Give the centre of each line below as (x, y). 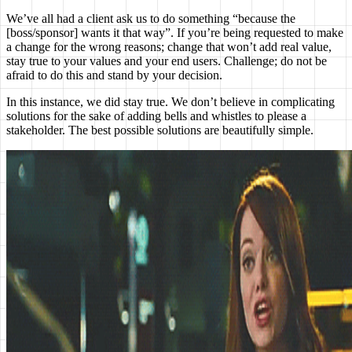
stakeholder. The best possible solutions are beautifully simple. (160, 130)
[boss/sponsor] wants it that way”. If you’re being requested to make (175, 33)
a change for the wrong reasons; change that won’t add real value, (169, 47)
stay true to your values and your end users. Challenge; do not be (167, 61)
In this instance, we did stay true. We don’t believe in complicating (170, 102)
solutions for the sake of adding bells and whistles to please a (156, 116)
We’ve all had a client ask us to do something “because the (151, 19)
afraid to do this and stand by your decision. (114, 75)
